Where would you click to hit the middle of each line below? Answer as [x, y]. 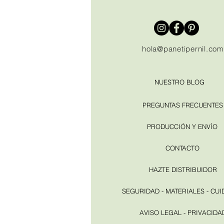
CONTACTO [182, 148]
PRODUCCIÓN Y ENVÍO [182, 126]
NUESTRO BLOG [179, 82]
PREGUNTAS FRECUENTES [182, 105]
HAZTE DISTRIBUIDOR [183, 169]
